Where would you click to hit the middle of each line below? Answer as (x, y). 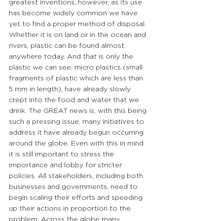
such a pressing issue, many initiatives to (77, 122)
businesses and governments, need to (74, 187)
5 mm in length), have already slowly (71, 89)
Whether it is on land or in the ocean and (78, 35)
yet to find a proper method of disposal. (78, 24)
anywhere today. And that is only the (72, 56)
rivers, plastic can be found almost (68, 46)
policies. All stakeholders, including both (77, 176)
